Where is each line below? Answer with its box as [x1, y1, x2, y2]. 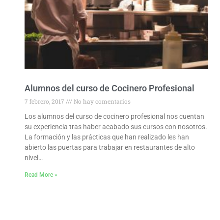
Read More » [25, 171, 58, 178]
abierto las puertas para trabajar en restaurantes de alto [25, 143, 195, 151]
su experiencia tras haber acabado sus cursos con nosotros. [25, 122, 208, 131]
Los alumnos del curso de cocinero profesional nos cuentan [25, 112, 205, 120]
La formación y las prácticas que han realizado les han [25, 133, 190, 141]
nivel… [25, 153, 43, 162]
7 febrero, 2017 [25, 97, 66, 105]
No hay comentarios [72, 97, 131, 105]
